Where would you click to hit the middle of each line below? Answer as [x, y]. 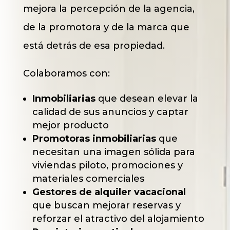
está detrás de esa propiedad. [94, 45]
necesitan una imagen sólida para [113, 152]
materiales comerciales [88, 178]
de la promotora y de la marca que [106, 27]
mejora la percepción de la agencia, [109, 8]
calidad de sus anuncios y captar [110, 112]
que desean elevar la [147, 98]
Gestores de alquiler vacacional [109, 192]
